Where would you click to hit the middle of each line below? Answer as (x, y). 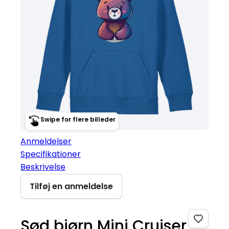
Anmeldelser (46, 141)
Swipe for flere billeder (78, 119)
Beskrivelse (43, 167)
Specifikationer (51, 154)
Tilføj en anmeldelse (71, 186)
